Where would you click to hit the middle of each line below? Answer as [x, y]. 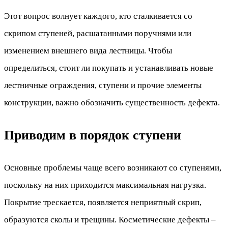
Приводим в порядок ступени [93, 135]
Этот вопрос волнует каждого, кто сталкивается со [98, 16]
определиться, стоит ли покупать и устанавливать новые [109, 68]
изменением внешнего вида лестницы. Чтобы [88, 51]
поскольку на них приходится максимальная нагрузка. [105, 185]
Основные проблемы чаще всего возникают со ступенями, [113, 167]
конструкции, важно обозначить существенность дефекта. [112, 103]
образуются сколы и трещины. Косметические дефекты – [110, 219]
